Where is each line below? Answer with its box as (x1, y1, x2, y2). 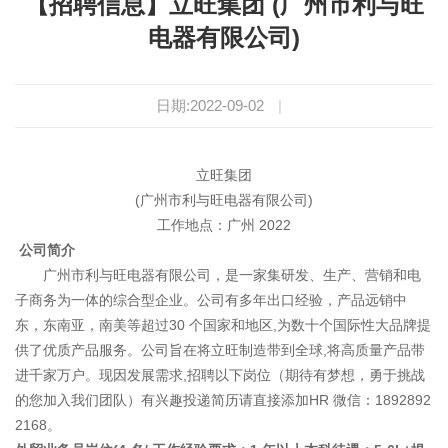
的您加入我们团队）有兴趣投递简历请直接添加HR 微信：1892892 (15, 392, 431, 409)
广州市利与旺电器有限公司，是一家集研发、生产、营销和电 (15, 267, 421, 284)
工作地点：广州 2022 (157, 217, 291, 234)
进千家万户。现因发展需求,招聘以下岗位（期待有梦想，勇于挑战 (15, 367, 425, 384)
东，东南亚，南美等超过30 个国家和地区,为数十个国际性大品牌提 (15, 317, 431, 334)
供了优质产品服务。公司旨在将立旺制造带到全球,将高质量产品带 (15, 342, 425, 359)
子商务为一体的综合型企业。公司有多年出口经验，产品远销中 (15, 292, 407, 309)
